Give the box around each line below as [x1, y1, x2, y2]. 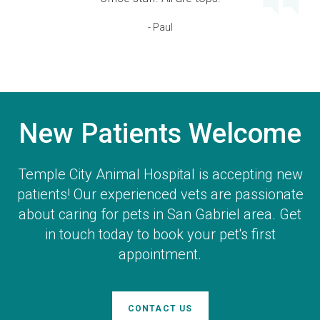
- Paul [147, 21, 173, 34]
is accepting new [194, 166, 303, 184]
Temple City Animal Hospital [17, 166, 195, 184]
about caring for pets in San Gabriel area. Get [19, 206, 301, 224]
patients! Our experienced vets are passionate [16, 186, 304, 204]
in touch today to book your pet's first [44, 226, 276, 244]
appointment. [119, 246, 201, 264]
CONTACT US [127, 304, 193, 314]
